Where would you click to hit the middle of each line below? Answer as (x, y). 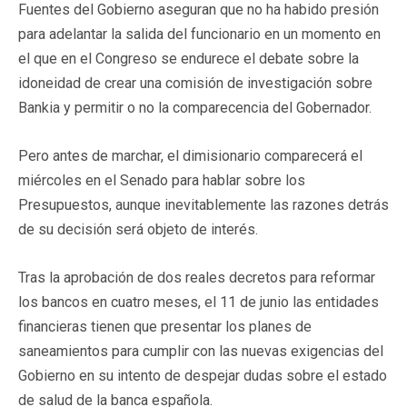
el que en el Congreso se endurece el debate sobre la (189, 58)
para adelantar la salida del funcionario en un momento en (199, 34)
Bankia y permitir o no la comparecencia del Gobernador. (195, 107)
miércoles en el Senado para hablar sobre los (162, 180)
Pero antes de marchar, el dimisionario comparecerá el (190, 155)
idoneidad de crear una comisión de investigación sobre (195, 83)
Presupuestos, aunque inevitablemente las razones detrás (203, 204)
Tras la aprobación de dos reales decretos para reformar (197, 277)
